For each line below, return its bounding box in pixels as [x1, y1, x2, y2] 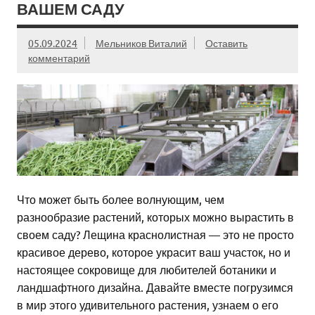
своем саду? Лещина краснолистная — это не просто [17, 227, 294, 242]
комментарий [28, 51, 90, 64]
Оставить [205, 36, 248, 49]
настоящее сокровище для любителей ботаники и [17, 262, 276, 277]
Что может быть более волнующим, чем [17, 192, 224, 207]
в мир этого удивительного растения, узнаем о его [17, 297, 278, 312]
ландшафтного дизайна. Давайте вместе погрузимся [17, 280, 293, 295]
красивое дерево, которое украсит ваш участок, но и [17, 245, 290, 259]
